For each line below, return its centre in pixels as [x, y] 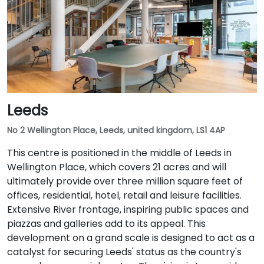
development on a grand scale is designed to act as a [131, 238]
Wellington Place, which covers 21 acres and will [117, 167]
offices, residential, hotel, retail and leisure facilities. [124, 195]
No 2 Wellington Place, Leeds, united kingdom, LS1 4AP [116, 130]
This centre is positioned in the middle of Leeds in [119, 153]
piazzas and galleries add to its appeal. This [106, 224]
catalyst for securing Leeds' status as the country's [124, 252]
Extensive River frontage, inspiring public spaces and [128, 209]
